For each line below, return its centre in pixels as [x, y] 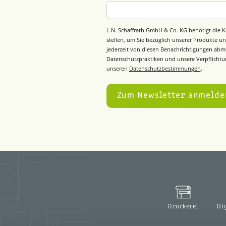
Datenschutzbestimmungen [165, 69]
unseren [118, 69]
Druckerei [183, 207]
